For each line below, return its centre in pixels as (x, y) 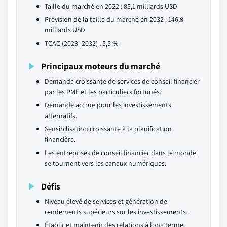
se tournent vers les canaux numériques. (105, 163)
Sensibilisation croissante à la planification (108, 129)
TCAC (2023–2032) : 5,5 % (81, 43)
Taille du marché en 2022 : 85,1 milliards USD (111, 6)
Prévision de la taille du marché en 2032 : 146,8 (114, 19)
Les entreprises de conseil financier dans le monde (120, 153)
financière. (60, 139)
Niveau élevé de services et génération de (106, 201)
